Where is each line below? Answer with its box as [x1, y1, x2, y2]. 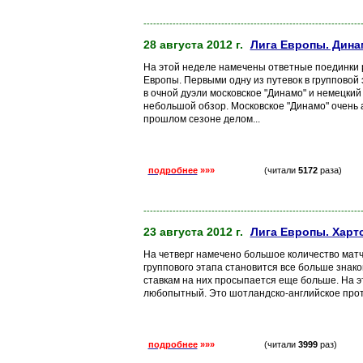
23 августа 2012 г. [143, 225, 243, 238]
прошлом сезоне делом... [143, 113, 260, 125]
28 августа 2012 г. [143, 38, 243, 51]
